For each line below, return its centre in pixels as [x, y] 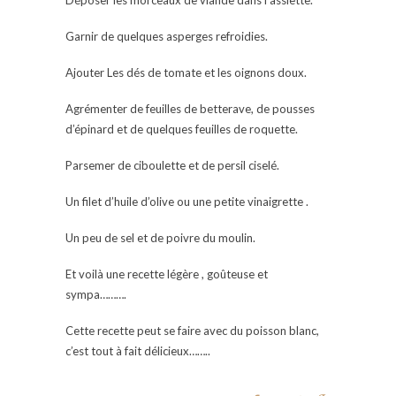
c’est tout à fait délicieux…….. [138, 350]
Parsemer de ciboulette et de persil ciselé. [172, 165]
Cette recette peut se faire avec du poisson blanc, [192, 330]
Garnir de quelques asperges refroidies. [167, 36]
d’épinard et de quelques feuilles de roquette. [182, 129]
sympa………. [96, 294]
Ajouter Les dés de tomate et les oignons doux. [186, 72]
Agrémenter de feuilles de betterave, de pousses [190, 108]
